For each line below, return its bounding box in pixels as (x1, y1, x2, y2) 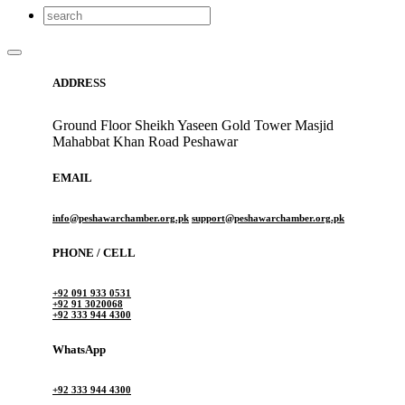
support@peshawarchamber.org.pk (192, 212, 344, 223)
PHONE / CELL (52, 245, 136, 259)
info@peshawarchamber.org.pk (52, 212, 189, 223)
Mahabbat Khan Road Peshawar (52, 134, 238, 150)
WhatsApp (52, 342, 106, 356)
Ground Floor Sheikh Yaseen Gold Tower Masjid (52, 118, 334, 134)
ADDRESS (52, 76, 106, 90)
